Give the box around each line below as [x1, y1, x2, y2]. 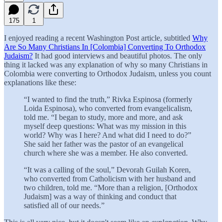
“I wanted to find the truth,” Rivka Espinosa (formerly [24, 95, 192, 104]
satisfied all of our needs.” [24, 201, 105, 210]
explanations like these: [4, 78, 76, 87]
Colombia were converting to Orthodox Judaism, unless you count [4, 69, 211, 78]
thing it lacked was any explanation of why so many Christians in [4, 60, 208, 69]
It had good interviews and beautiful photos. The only [33, 51, 202, 60]
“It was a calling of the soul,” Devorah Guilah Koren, [24, 165, 191, 174]
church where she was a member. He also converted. [24, 148, 188, 157]
